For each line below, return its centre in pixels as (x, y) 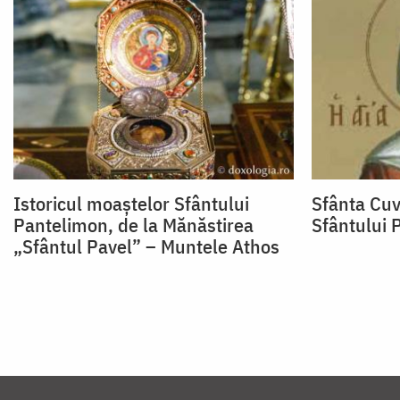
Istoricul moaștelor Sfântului (131, 204)
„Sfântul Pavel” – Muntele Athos (146, 246)
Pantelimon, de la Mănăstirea (133, 225)
